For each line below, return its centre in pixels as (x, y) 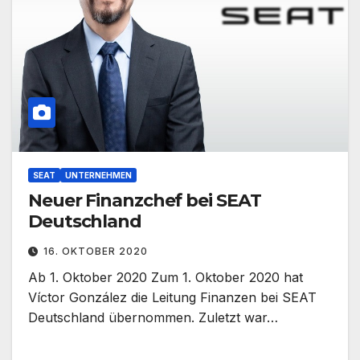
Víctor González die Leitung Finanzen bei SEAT (172, 298)
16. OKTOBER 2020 (96, 252)
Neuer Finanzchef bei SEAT (145, 201)
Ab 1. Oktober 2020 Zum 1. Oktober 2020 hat (166, 278)
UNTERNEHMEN (98, 176)
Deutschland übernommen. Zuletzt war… (153, 318)
